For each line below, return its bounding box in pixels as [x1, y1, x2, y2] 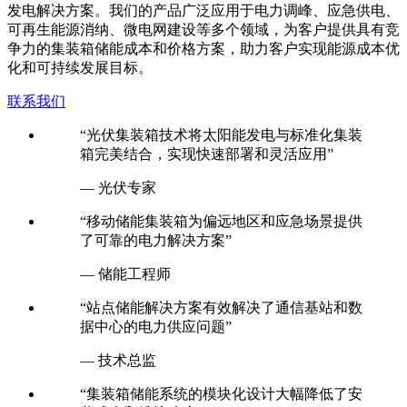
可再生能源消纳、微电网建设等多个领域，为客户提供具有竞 [7, 22, 400, 38]
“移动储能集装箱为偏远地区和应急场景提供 [80, 213, 362, 230]
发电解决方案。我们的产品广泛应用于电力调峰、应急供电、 [7, 3, 400, 19]
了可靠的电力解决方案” [80, 233, 232, 249]
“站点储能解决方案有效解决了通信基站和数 [80, 300, 362, 316]
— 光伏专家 [80, 180, 156, 196]
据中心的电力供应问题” [80, 319, 232, 335]
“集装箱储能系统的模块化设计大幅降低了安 [80, 386, 362, 402]
